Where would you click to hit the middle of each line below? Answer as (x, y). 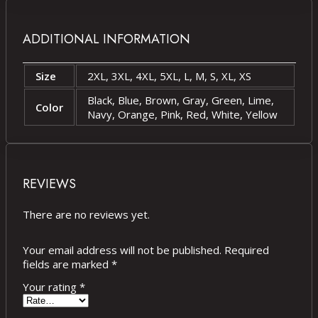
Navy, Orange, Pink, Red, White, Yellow (182, 114)
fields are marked (67, 264)
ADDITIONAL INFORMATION (106, 39)
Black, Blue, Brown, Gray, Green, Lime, (180, 100)
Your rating (51, 286)
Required (246, 250)
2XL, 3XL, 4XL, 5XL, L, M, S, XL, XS (169, 76)
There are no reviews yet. (86, 214)
